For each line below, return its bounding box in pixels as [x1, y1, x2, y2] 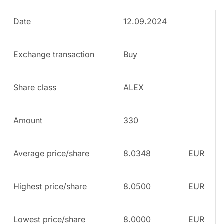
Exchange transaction [13, 49, 94, 59]
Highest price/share [13, 181, 87, 191]
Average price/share [13, 148, 89, 158]
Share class [13, 82, 56, 92]
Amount [13, 115, 42, 125]
